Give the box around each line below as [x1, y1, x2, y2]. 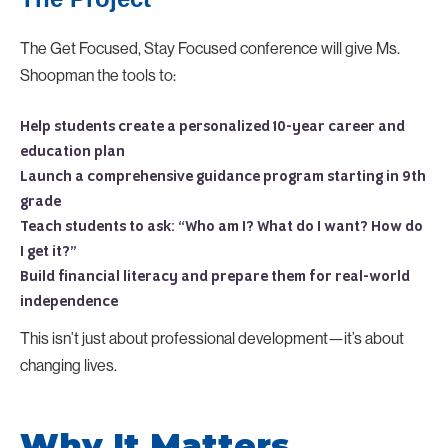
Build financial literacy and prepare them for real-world [20, 268, 410, 285]
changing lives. [20, 354, 117, 375]
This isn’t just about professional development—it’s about [20, 327, 404, 348]
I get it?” [20, 243, 76, 260]
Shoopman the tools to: [20, 64, 176, 85]
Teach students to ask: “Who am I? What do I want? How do [20, 218, 423, 235]
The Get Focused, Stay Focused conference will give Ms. [20, 37, 400, 58]
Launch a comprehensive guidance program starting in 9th [20, 168, 426, 185]
